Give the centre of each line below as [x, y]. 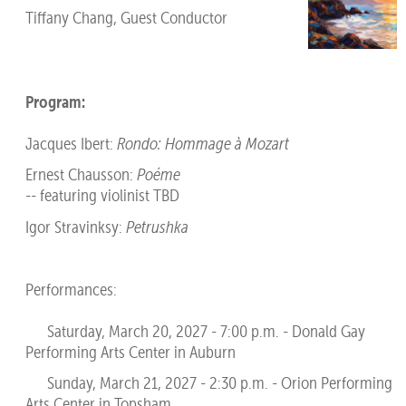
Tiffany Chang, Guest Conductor [126, 17]
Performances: [71, 289]
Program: [55, 101]
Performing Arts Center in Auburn [130, 352]
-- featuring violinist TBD [102, 196]
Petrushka [157, 227]
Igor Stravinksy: [75, 227]
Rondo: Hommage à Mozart [203, 143]
